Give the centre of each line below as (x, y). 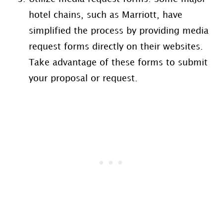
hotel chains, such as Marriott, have (105, 15)
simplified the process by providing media (118, 31)
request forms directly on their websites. (116, 47)
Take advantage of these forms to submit (118, 63)
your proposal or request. (83, 79)
